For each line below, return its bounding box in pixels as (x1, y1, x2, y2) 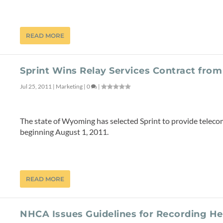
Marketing (56, 82, 83, 90)
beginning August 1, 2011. (20, 127, 109, 137)
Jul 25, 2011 (20, 82, 52, 90)
